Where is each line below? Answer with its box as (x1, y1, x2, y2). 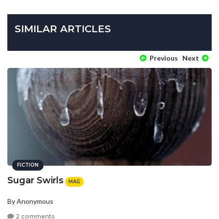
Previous (148, 54, 178, 63)
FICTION (17, 162, 39, 169)
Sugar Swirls (7, 175, 64, 186)
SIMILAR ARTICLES (15, 23, 111, 35)
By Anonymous (7, 197, 53, 205)
